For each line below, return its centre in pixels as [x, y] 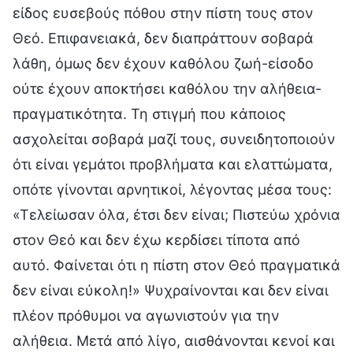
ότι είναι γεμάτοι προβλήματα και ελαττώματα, [173, 164]
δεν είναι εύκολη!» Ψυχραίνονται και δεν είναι [171, 290]
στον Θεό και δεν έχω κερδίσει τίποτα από [156, 240]
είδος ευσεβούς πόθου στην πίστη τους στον [163, 13]
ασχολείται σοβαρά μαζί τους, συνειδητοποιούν [174, 139]
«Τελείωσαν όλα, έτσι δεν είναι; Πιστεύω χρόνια [176, 214]
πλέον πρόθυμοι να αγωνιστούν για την [146, 315]
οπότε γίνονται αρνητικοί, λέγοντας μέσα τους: [172, 189]
